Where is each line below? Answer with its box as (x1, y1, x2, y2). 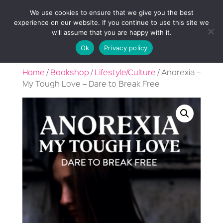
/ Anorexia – (155, 70, 201, 77)
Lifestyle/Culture (94, 70, 156, 77)
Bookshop (50, 70, 89, 77)
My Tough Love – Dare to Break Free (22, 81, 160, 88)
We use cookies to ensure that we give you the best (29, 8, 194, 16)
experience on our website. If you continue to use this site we (14, 18, 209, 26)
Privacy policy (104, 43, 148, 52)
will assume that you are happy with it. (51, 28, 172, 36)
